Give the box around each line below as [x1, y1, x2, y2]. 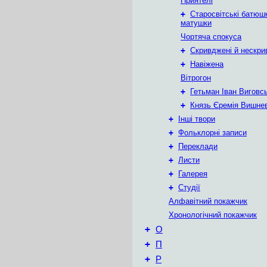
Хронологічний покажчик [169, 210, 257, 219]
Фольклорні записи [178, 128, 247, 137]
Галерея [178, 169, 207, 178]
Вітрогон [181, 73, 211, 82]
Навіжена [190, 60, 223, 69]
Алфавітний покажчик [169, 197, 247, 206]
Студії [178, 183, 200, 192]
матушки [181, 18, 212, 27]
